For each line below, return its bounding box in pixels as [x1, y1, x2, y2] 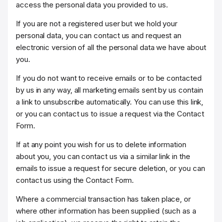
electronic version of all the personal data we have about [16, 43, 206, 52]
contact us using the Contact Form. [16, 175, 134, 185]
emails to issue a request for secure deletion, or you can [16, 164, 205, 173]
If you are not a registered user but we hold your [16, 19, 178, 28]
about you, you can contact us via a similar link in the [16, 152, 190, 161]
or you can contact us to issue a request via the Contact [16, 109, 204, 118]
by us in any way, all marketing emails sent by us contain [16, 85, 203, 95]
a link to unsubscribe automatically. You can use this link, [16, 97, 204, 107]
